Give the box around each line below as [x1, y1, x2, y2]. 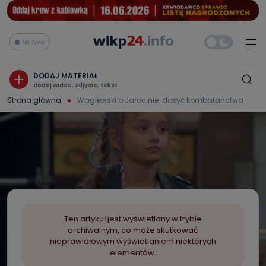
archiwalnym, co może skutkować [68, 224, 198, 236]
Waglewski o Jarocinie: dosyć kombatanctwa [77, 94, 243, 105]
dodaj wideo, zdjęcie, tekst [33, 80, 118, 90]
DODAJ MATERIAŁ [33, 70, 98, 81]
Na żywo [22, 37, 45, 46]
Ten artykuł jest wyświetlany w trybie [64, 213, 202, 224]
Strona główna [7, 94, 61, 105]
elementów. [110, 247, 156, 258]
